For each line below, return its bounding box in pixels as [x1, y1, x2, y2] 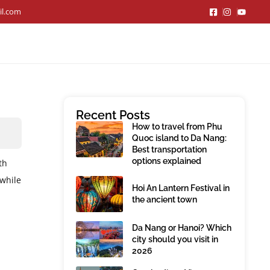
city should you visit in [132, 234, 218, 244]
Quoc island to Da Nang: [132, 133, 227, 143]
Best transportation [132, 145, 207, 154]
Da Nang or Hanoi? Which [132, 222, 231, 233]
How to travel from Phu [132, 122, 222, 131]
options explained [132, 156, 201, 166]
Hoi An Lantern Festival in [132, 183, 230, 193]
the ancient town [132, 195, 197, 204]
